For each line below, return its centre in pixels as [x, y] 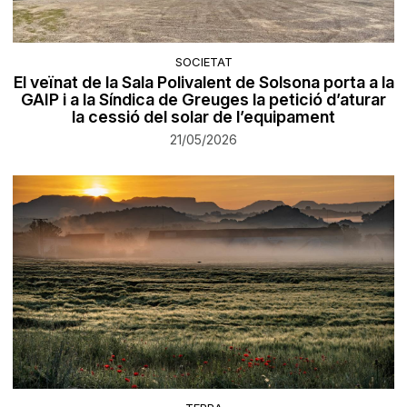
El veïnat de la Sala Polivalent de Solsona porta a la [203, 83]
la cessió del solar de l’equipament [203, 117]
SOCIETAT [203, 62]
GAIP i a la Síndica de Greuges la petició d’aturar [203, 100]
